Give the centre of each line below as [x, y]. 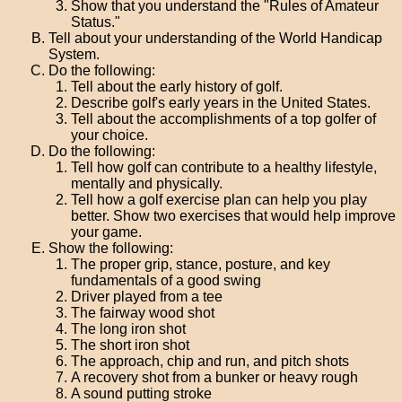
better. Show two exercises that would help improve [234, 216]
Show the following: [111, 248]
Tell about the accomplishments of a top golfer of [224, 119]
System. [74, 54]
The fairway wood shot [143, 313]
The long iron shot [129, 329]
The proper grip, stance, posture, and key [201, 264]
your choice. [110, 135]
